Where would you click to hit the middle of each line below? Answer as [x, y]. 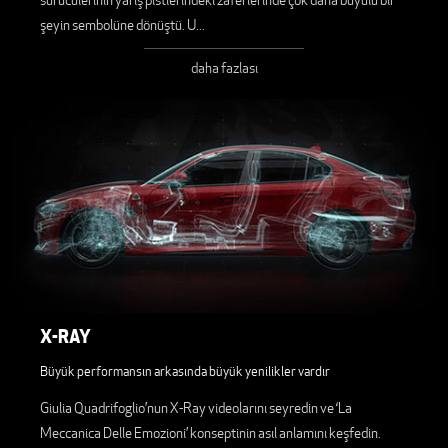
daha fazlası [224, 67]
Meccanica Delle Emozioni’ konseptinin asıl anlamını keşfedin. [210, 432]
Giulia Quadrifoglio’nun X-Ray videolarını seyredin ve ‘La [196, 407]
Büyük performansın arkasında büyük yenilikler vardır [185, 371]
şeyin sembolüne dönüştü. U [118, 24]
